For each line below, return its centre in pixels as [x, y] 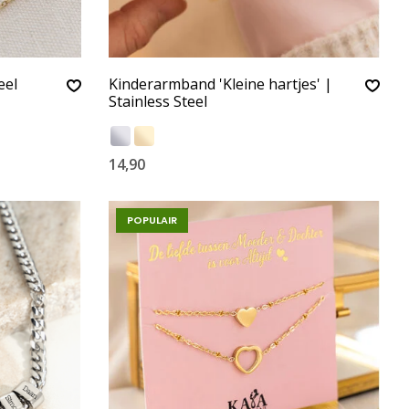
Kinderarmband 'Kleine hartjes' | [220, 84]
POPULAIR [152, 220]
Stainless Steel [157, 101]
